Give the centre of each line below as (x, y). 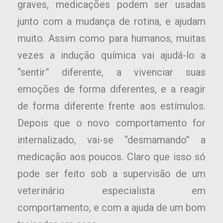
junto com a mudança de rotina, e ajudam (111, 22)
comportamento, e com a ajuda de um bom (111, 208)
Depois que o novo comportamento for (111, 123)
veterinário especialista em (111, 191)
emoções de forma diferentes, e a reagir (111, 89)
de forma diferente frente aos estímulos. (111, 106)
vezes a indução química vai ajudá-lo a (111, 56)
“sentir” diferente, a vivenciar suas (111, 72)
